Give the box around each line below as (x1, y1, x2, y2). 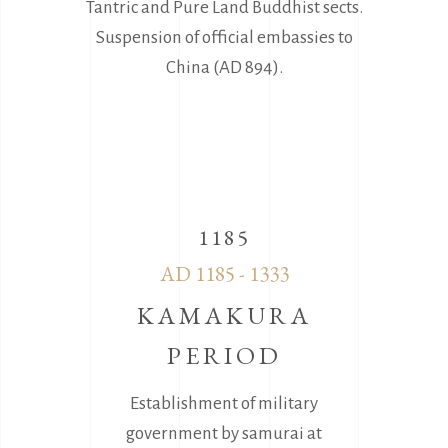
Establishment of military (130, 393, 318, 413)
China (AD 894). (165, 57, 283, 77)
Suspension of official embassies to (95, 27, 353, 47)
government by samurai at (126, 423, 322, 443)
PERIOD (166, 338, 282, 371)
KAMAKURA (136, 298, 312, 331)
